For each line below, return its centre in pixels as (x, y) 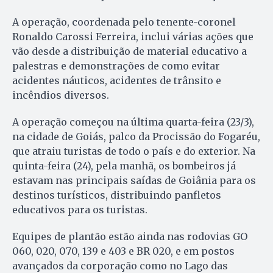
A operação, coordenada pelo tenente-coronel (124, 22)
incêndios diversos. (61, 95)
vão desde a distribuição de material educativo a (129, 51)
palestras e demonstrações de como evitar (116, 66)
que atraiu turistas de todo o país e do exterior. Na (134, 151)
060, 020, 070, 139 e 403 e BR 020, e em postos (123, 251)
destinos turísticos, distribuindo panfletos (117, 195)
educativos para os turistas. (80, 209)
